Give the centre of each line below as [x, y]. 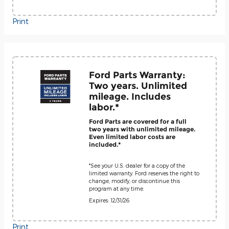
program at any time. [117, 188]
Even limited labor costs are [132, 137]
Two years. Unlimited [138, 85]
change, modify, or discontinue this [134, 180]
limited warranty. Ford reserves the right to [144, 173]
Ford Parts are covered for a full [138, 121]
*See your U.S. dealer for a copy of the [137, 165]
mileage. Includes [130, 96]
